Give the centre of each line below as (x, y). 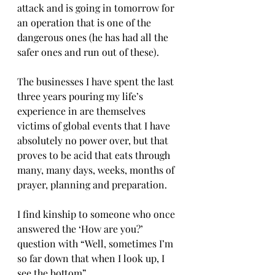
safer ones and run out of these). (89, 52)
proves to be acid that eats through (95, 155)
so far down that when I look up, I (92, 258)
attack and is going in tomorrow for (97, 8)
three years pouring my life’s (81, 96)
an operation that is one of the (85, 22)
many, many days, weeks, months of (97, 170)
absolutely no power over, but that (94, 140)
